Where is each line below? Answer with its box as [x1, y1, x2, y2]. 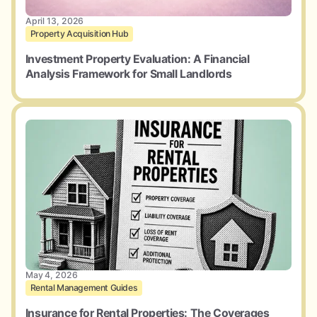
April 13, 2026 [25, 15, 84, 26]
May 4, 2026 [25, 270, 78, 281]
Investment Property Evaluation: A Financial [25, 52, 250, 66]
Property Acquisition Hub [30, 28, 129, 39]
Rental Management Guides [30, 282, 138, 294]
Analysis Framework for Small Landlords [25, 67, 232, 81]
